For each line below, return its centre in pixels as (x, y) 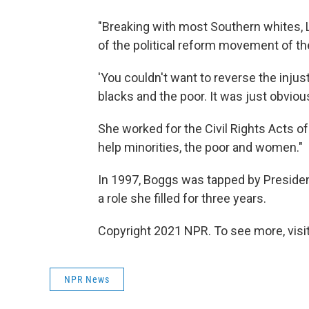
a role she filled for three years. (182, 198)
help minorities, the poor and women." (200, 147)
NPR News (87, 279)
